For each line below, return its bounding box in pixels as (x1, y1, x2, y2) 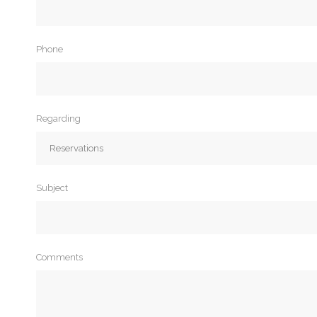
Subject (35, 183, 68, 193)
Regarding (35, 113, 81, 124)
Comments (35, 252, 83, 263)
